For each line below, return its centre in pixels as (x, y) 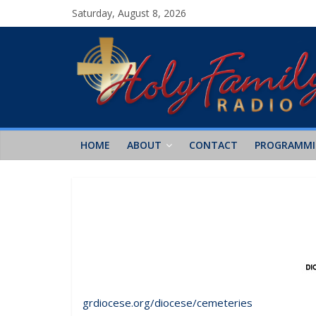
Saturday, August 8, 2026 (129, 13)
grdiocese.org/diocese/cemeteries (168, 302)
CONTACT (213, 145)
